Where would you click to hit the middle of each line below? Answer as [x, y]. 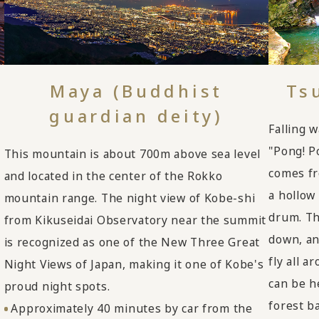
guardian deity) [136, 116]
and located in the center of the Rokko [113, 176]
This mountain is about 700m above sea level [132, 153]
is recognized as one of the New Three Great [132, 242]
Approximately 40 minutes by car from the [132, 308]
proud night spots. [57, 286]
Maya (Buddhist [136, 91]
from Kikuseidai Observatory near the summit [135, 220]
